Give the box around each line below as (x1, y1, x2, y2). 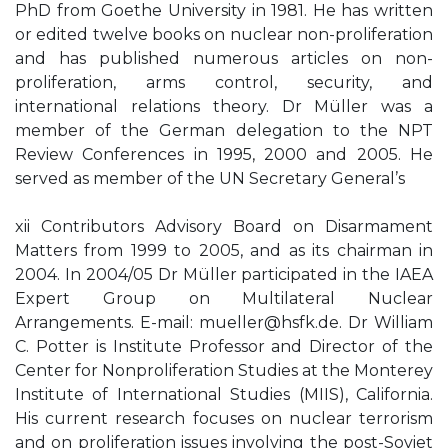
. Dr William (339, 313, 433, 332)
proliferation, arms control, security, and (15, 73, 433, 92)
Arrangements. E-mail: (15, 313, 199, 332)
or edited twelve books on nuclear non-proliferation (15, 25, 433, 44)
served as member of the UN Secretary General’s (15, 169, 405, 188)
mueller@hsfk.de (199, 313, 339, 332)
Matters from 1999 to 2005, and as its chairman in (15, 241, 433, 260)
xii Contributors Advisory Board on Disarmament (15, 217, 433, 236)
